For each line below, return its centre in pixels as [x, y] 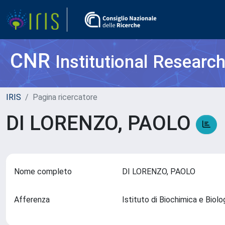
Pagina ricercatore [65, 97]
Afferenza [32, 200]
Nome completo [43, 172]
